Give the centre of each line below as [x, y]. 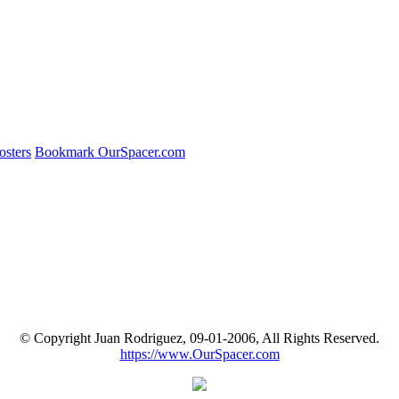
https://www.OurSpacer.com [199, 354]
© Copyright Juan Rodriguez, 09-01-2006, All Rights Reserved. [199, 338]
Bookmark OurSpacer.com [110, 151]
